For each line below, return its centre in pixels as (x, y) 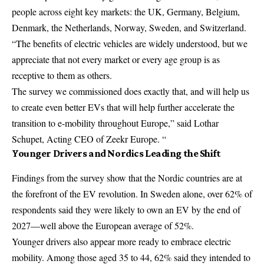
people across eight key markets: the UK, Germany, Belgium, (126, 12)
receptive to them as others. (62, 75)
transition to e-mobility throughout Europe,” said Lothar (115, 123)
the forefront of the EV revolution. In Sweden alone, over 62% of (132, 194)
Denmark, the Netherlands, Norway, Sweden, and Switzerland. (129, 28)
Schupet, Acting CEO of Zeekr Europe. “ (89, 139)
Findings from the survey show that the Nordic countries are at (127, 178)
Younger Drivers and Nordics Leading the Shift (116, 154)
